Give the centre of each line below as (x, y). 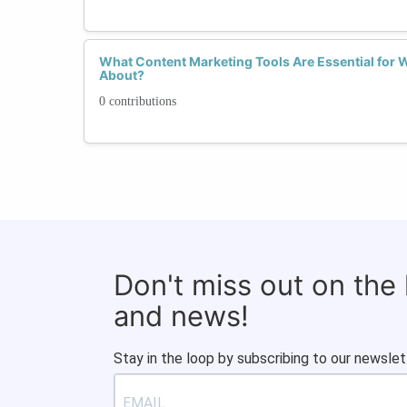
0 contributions (138, 101)
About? (122, 74)
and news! (181, 315)
